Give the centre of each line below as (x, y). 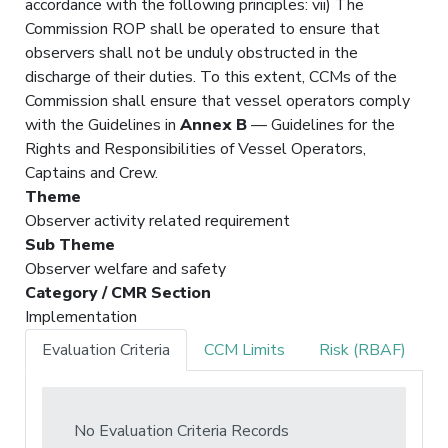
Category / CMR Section (118, 292)
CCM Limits (244, 349)
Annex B (213, 124)
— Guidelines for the (321, 124)
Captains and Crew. (91, 172)
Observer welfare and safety (125, 268)
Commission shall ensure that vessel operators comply (217, 100)
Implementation (81, 316)
